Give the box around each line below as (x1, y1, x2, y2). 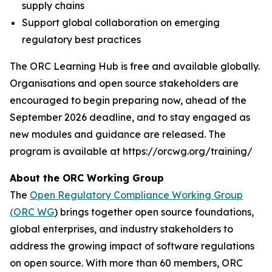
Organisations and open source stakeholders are (10, 77, 239, 89)
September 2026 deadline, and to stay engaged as (10, 111, 250, 123)
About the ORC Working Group (10, 172, 164, 184)
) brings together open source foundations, (54, 206, 254, 218)
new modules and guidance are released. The (10, 128, 226, 140)
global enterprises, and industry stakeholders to (10, 223, 233, 235)
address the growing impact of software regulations (10, 240, 254, 252)
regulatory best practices (22, 33, 141, 46)
